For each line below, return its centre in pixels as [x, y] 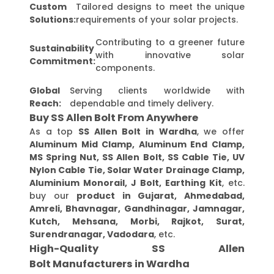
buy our [53, 195]
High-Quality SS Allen [137, 248]
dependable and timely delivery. [141, 103]
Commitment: [62, 61]
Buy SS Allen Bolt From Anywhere [114, 117]
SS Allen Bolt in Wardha [138, 131]
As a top [54, 131]
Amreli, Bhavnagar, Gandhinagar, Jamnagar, [137, 208]
